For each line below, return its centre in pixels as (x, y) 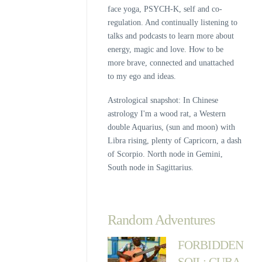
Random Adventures (161, 220)
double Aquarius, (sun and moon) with (171, 127)
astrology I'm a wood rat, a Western (166, 114)
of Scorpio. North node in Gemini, (165, 154)
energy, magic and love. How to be (165, 50)
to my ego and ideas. (142, 77)
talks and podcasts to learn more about (170, 36)
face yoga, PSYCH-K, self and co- (165, 9)
